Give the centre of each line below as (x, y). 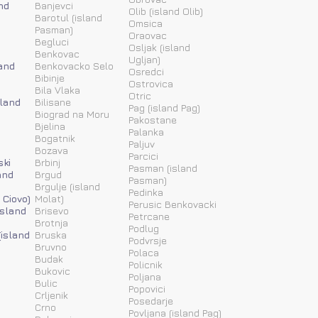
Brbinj (48, 162)
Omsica (146, 23)
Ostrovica (151, 83)
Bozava (51, 150)
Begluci (52, 41)
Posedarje (151, 300)
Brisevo (52, 210)
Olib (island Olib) (166, 11)
